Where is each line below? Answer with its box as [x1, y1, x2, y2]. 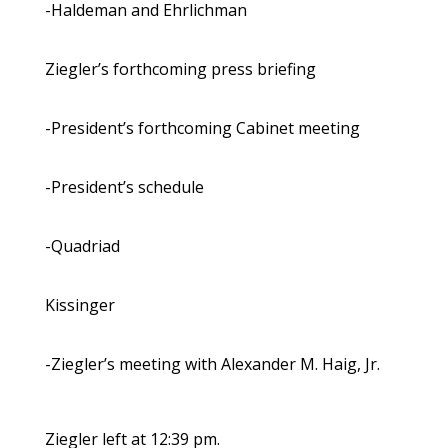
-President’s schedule [44, 176, 204, 199]
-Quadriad [44, 235, 120, 258]
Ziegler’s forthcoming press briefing [44, 58, 316, 81]
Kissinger [44, 294, 115, 317]
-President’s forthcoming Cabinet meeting [44, 117, 360, 140]
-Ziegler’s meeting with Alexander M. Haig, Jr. [44, 353, 380, 376]
